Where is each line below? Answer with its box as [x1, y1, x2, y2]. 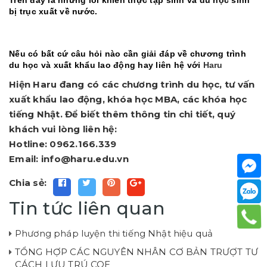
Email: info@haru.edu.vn [9, 153, 129, 164]
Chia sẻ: [9, 176, 46, 188]
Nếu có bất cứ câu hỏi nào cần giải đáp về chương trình [9, 48, 246, 58]
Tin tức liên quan [9, 197, 166, 219]
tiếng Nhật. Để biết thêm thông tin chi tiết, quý [9, 108, 235, 120]
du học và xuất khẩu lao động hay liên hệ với [9, 60, 203, 70]
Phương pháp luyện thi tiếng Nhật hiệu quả [15, 227, 213, 239]
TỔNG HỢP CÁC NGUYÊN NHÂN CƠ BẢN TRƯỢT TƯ [15, 246, 258, 257]
